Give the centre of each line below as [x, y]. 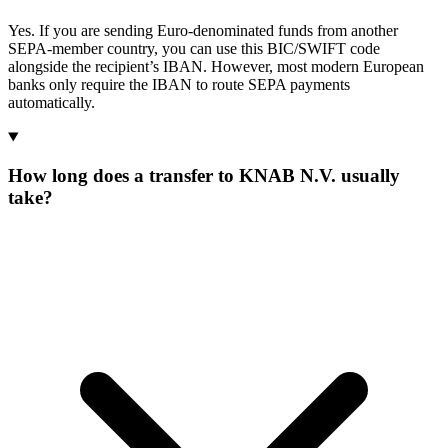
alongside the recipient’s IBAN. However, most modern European [216, 67]
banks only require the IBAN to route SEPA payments [179, 85]
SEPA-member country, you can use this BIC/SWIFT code [194, 49]
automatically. [51, 103]
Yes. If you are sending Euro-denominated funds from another [203, 31]
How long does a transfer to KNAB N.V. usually [204, 175]
